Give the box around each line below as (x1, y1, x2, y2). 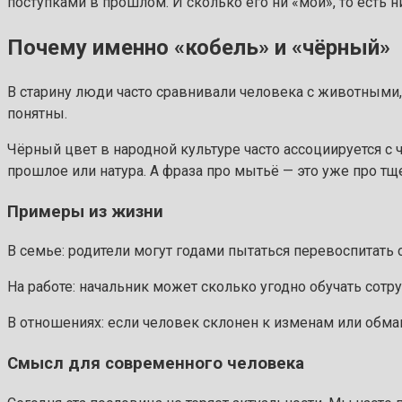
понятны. (7, 104, 67, 122)
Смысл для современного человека (7, 353, 304, 373)
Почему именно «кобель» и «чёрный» (7, 34, 390, 60)
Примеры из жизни (7, 201, 163, 222)
